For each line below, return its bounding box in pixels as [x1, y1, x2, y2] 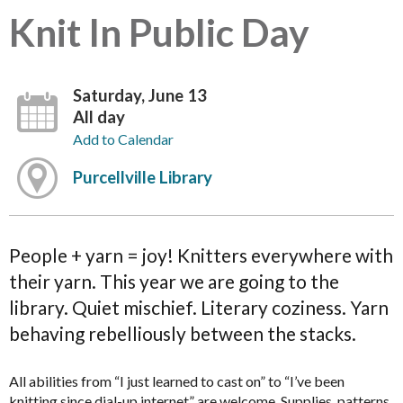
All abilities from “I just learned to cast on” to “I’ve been [9, 372, 345, 390]
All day [73, 106, 126, 127]
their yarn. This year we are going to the [9, 269, 339, 292]
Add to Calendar [73, 130, 175, 148]
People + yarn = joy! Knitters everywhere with [9, 243, 393, 266]
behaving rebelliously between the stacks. [9, 321, 356, 345]
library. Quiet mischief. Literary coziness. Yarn [9, 295, 389, 318]
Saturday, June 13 [73, 85, 208, 105]
